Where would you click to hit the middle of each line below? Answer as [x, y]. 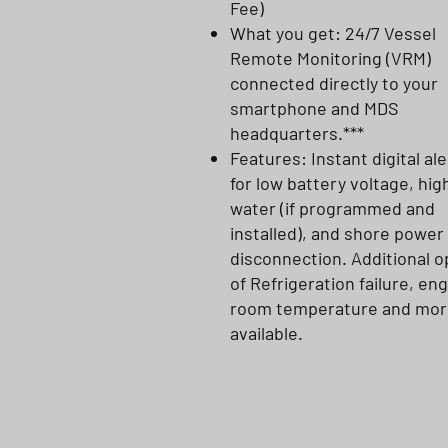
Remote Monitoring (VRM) [330, 58]
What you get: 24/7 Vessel [333, 33]
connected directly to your [334, 83]
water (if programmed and [332, 208]
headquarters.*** [297, 133]
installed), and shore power [337, 233]
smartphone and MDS [314, 108]
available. [268, 333]
